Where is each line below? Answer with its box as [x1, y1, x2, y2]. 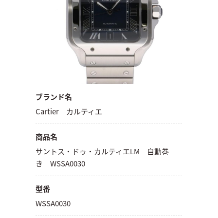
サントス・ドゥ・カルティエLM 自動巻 [36, 145, 169, 156]
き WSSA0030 [36, 158, 86, 168]
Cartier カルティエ [36, 106, 103, 116]
